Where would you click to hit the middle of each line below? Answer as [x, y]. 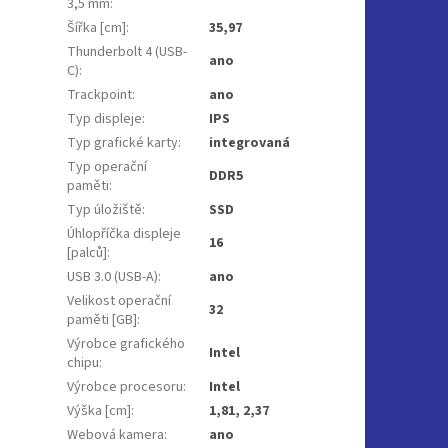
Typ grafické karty [123, 142]
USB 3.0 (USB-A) [113, 276]
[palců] [87, 252]
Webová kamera [116, 434]
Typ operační [107, 166]
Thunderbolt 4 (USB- [127, 51]
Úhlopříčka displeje [124, 233]
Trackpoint [100, 94]
